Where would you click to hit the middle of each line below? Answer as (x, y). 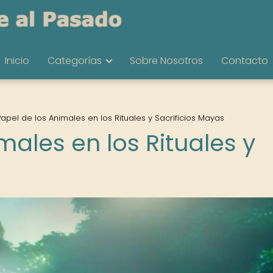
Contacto (245, 61)
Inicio (17, 61)
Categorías (75, 61)
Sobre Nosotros (166, 61)
